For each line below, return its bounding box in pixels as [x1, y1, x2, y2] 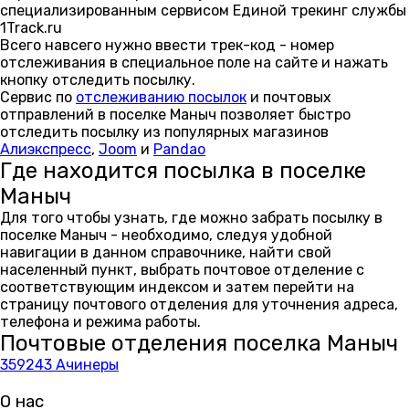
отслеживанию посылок [76, 89, 246, 106]
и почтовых [246, 89, 331, 106]
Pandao [153, 141, 205, 158]
